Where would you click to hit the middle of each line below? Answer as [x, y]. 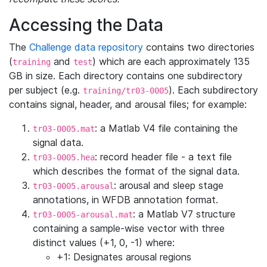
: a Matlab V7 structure [184, 214]
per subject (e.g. [46, 90]
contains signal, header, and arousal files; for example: [128, 104]
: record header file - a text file [163, 157]
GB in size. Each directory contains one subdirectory [126, 76]
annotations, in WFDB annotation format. [125, 200]
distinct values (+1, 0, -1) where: [104, 243]
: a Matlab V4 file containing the [166, 128]
